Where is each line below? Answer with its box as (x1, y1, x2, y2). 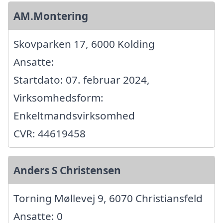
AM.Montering (13, 9, 88, 23)
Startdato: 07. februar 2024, (13, 73, 150, 87)
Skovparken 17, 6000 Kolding (13, 37, 155, 51)
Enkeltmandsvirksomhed (13, 109, 135, 123)
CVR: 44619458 (13, 126, 86, 141)
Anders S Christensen (13, 163, 121, 178)
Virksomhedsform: (13, 91, 104, 105)
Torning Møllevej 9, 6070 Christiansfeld (13, 191, 203, 206)
